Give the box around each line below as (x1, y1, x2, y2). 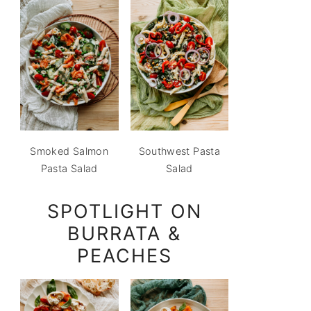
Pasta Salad (40, 162, 98, 174)
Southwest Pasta (138, 144, 220, 157)
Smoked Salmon (30, 144, 109, 157)
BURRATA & (67, 221, 181, 245)
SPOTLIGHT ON (47, 199, 202, 223)
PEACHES (76, 244, 172, 267)
